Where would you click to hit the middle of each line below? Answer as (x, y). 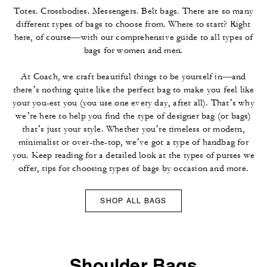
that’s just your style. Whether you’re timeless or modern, (133, 129)
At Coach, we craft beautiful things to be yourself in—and (133, 76)
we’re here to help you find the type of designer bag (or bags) (133, 116)
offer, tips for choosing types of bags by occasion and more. (133, 168)
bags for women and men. (133, 50)
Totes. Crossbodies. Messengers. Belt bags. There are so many (133, 11)
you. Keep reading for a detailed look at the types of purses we (133, 155)
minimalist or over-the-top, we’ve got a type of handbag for (133, 142)
